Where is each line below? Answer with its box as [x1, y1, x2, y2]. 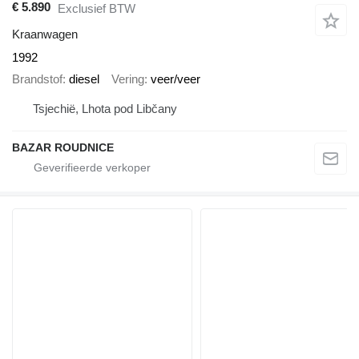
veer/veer [151, 71, 200, 86]
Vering [111, 71, 144, 86]
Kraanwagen [12, 27, 78, 42]
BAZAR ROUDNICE [12, 141, 114, 155]
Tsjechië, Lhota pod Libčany [33, 102, 177, 116]
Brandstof [12, 71, 63, 86]
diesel [69, 71, 99, 86]
